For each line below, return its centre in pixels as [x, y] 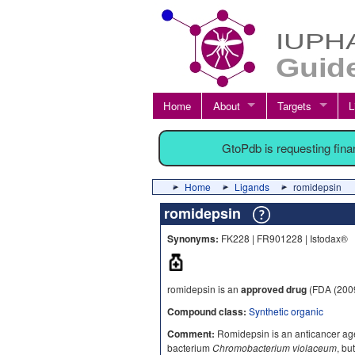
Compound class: [207, 311]
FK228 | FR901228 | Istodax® [283, 238]
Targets [294, 105]
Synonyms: [193, 239]
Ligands [252, 187]
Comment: [191, 334]
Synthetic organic [286, 311]
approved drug [274, 289]
